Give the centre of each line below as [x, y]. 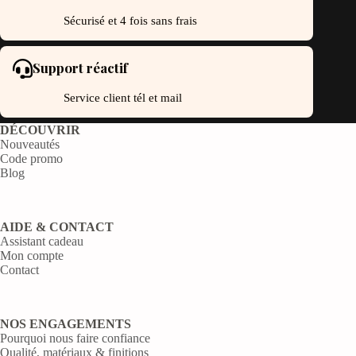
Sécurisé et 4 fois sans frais [130, 20]
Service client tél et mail [123, 97]
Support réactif [80, 67]
